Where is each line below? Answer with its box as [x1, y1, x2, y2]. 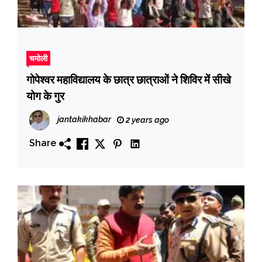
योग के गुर [26, 89, 64, 102]
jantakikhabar [57, 114, 111, 124]
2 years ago [124, 115, 169, 125]
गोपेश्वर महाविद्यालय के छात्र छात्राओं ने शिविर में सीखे [26, 73, 231, 86]
